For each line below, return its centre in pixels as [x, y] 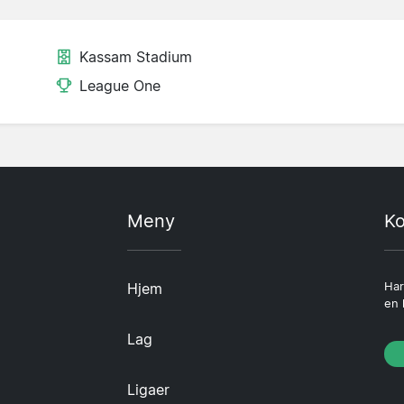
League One [120, 86]
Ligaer [148, 389]
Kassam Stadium [136, 57]
